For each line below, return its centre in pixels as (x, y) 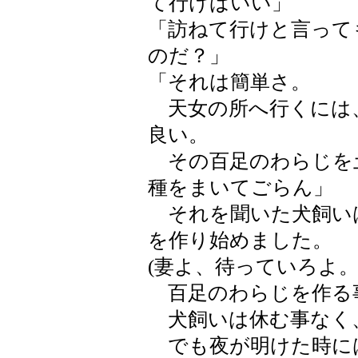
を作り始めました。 (240, 240)
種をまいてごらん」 (241, 187)
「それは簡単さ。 (229, 82)
